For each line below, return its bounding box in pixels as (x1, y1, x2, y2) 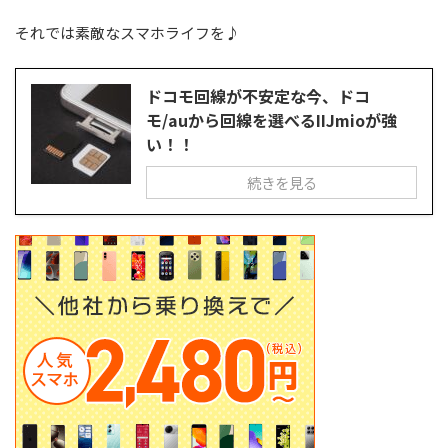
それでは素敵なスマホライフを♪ (15, 21, 240, 43)
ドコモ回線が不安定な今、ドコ (146, 83, 370, 108)
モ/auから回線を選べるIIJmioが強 (146, 107, 397, 132)
